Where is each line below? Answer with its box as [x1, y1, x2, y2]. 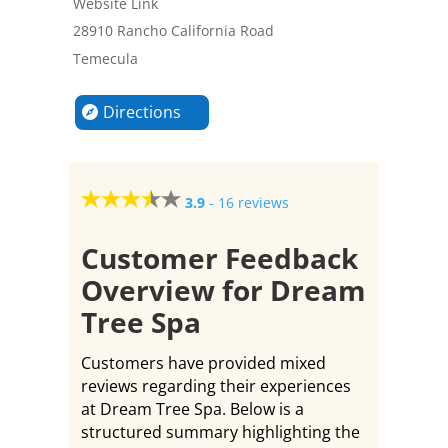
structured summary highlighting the [80, 421, 360, 443]
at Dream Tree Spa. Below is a [80, 398, 304, 420]
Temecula [72, 49, 138, 68]
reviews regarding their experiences [80, 375, 351, 397]
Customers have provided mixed [80, 352, 326, 374]
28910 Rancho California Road [72, 21, 274, 40]
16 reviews [217, 193, 289, 212]
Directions [102, 101, 181, 123]
